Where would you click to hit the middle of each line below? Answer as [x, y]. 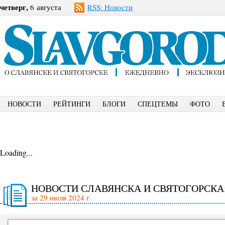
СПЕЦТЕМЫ [158, 104]
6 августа [45, 7]
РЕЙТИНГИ [72, 104]
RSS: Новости [110, 7]
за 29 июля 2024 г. [61, 197]
